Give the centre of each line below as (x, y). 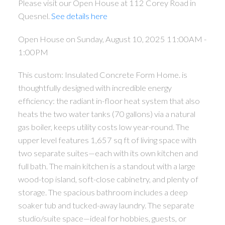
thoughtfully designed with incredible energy (95, 88)
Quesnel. (34, 16)
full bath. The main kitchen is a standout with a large (106, 166)
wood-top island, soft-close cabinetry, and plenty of (108, 179)
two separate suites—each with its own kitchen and (108, 153)
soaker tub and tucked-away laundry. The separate (106, 205)
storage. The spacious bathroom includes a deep (103, 192)
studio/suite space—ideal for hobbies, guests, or (102, 218)
